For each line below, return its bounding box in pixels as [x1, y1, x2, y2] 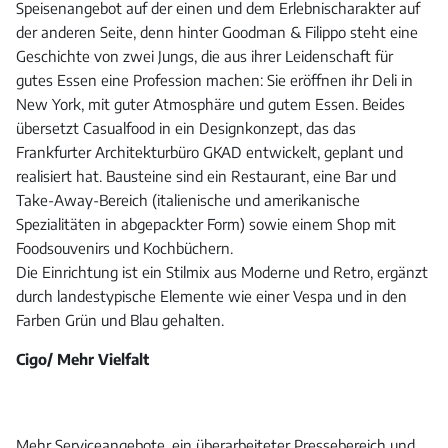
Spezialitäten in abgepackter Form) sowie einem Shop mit [16, 215, 396, 234]
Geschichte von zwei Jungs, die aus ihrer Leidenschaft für [16, 47, 393, 66]
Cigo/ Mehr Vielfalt [16, 350, 149, 369]
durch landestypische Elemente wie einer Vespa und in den [16, 287, 407, 306]
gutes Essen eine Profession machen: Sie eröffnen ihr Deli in [16, 71, 413, 90]
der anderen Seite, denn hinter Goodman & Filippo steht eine [16, 23, 418, 42]
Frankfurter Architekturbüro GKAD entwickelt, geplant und [16, 143, 403, 162]
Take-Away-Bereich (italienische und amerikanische [16, 191, 360, 210]
